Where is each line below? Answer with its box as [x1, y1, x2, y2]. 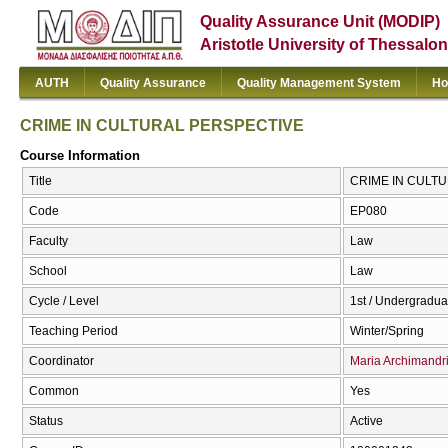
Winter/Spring [350, 324, 424, 339]
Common [29, 384, 79, 399]
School [29, 264, 67, 279]
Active [350, 414, 383, 429]
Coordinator [29, 354, 94, 369]
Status [29, 414, 63, 429]
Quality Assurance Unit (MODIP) [200, 13, 441, 30]
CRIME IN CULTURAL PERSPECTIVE [20, 116, 304, 134]
